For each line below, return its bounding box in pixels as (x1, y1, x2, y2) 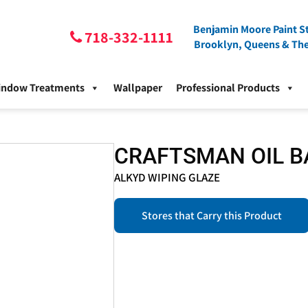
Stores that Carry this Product (141, 208, 282, 223)
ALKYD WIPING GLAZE (113, 170, 220, 186)
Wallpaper (113, 80, 162, 96)
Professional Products (176, 80, 280, 96)
